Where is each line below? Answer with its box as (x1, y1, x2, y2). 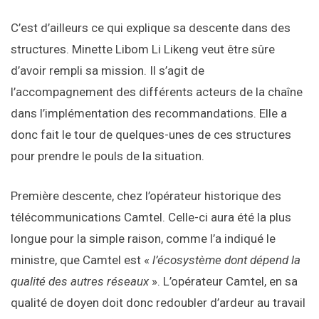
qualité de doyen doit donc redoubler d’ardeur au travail (11, 296, 305, 310)
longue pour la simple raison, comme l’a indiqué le (11, 231, 276, 246)
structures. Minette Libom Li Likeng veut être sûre (11, 42, 275, 57)
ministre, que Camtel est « (11, 253, 152, 268)
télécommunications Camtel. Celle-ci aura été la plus (11, 210, 291, 225)
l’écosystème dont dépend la (152, 253, 300, 268)
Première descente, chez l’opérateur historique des (11, 189, 281, 204)
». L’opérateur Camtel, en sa (149, 274, 298, 289)
